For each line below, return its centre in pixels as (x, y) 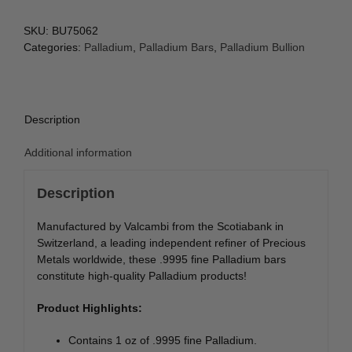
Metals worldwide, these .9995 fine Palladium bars (161, 259)
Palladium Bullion (262, 48)
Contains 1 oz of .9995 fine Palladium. (162, 340)
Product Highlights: (89, 308)
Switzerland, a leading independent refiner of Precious (171, 242)
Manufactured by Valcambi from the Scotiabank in (160, 226)
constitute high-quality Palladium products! (141, 275)
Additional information (78, 153)
